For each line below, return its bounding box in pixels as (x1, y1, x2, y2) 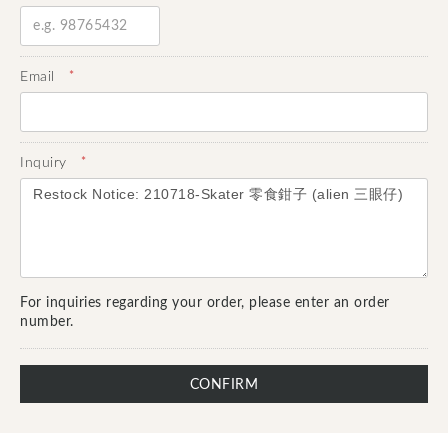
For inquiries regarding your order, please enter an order (20, 296, 390, 310)
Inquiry (20, 156, 67, 170)
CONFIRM (189, 378, 259, 392)
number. (20, 315, 74, 329)
